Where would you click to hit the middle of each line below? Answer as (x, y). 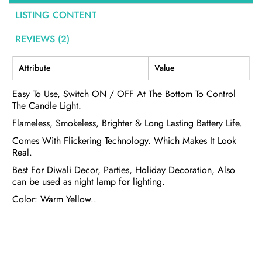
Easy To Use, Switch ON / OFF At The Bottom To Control (124, 94)
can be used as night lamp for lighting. (89, 181)
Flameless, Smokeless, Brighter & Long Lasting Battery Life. (127, 123)
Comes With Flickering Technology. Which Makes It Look (124, 140)
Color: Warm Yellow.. (54, 199)
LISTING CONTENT (56, 15)
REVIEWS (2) (42, 39)
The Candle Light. (47, 105)
